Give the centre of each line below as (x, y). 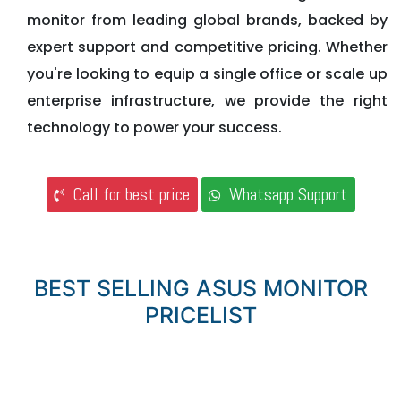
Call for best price (127, 195)
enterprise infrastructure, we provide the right (207, 100)
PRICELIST (200, 316)
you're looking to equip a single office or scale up (207, 73)
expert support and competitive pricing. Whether (207, 47)
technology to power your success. (154, 127)
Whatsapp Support (284, 195)
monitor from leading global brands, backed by (207, 20)
